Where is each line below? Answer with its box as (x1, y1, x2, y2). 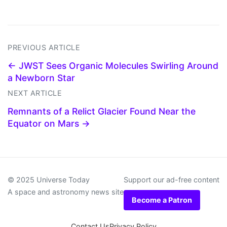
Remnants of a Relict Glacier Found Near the (8, 106, 196, 117)
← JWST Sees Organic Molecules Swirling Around (8, 60, 218, 71)
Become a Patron (132, 196, 192, 205)
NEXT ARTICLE (8, 89, 62, 98)
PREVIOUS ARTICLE (8, 43, 80, 52)
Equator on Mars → (8, 118, 90, 129)
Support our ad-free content (124, 175, 219, 184)
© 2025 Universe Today (8, 175, 90, 184)
